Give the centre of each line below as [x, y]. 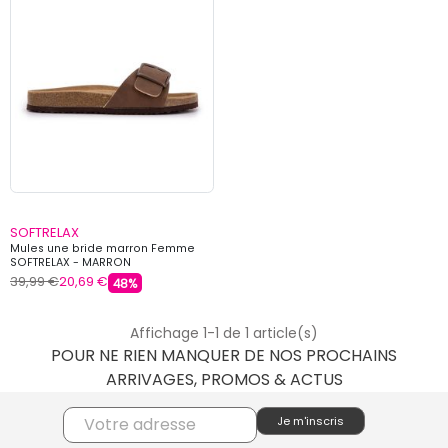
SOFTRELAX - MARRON [70, 262]
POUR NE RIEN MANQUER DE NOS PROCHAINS [224, 356]
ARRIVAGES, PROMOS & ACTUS [224, 380]
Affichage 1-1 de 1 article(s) [224, 332]
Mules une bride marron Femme [102, 248]
